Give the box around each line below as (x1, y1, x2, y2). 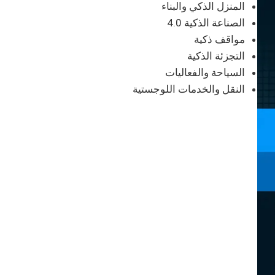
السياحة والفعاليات (165, 66, 245, 79)
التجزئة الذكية (187, 50, 245, 62)
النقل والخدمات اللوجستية (132, 83, 245, 95)
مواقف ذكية (193, 33, 245, 45)
